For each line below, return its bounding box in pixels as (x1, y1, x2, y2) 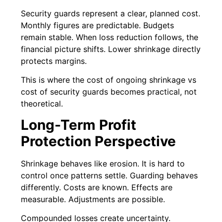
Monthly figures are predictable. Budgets (21, 20, 174, 30)
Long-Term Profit (21, 116, 137, 133)
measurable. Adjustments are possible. (21, 194, 166, 204)
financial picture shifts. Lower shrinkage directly (21, 44, 201, 54)
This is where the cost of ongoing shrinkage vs (21, 75, 197, 85)
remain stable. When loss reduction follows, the (21, 32, 199, 42)
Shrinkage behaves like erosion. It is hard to (21, 158, 185, 168)
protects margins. (21, 55, 87, 66)
